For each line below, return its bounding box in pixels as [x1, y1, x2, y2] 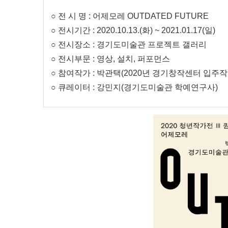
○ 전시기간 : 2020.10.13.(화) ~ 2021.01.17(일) [51, 25, 215, 35]
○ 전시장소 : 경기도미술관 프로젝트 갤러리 [51, 40, 207, 49]
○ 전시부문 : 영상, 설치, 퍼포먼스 [51, 54, 170, 63]
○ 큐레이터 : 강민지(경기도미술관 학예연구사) [51, 82, 220, 92]
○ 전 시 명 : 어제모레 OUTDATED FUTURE [51, 11, 209, 20]
